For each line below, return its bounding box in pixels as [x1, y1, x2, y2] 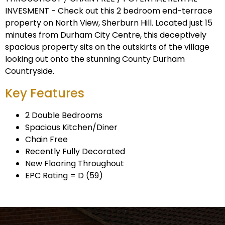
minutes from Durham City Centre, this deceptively [5, 29, 206, 41]
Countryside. [5, 65, 54, 77]
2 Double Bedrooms [25, 109, 102, 122]
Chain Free [25, 134, 68, 146]
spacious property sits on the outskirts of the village [5, 41, 209, 53]
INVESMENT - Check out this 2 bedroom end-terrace [5, 5, 212, 17]
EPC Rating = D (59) [25, 170, 103, 182]
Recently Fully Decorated [25, 146, 125, 158]
